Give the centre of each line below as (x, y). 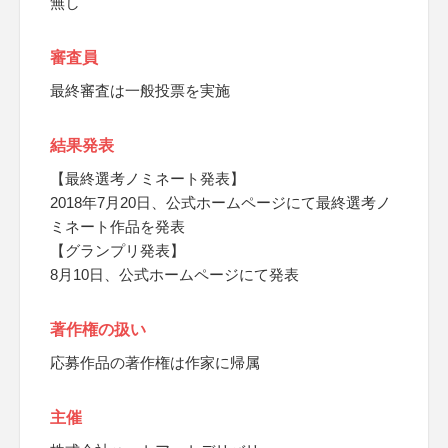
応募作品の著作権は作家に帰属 (155, 362)
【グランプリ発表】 (117, 250)
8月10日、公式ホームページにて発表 (174, 274)
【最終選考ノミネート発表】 (147, 178)
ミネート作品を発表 (117, 226)
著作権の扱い (98, 329)
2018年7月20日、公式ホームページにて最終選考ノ (220, 202)
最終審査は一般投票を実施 (140, 90)
